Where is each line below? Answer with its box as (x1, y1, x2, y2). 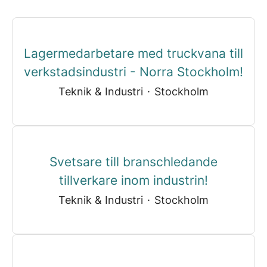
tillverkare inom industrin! (59, 172, 208, 188)
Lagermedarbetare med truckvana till (24, 45, 243, 61)
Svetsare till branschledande (49, 154, 218, 169)
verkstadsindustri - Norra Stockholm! (24, 64, 243, 79)
